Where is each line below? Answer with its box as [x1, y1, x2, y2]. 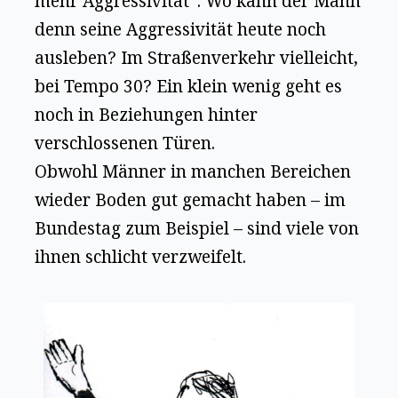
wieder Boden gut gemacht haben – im [35, 187, 346, 211]
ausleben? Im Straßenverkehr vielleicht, [35, 45, 359, 69]
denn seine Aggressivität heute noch [35, 17, 327, 41]
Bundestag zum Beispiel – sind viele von [35, 216, 360, 240]
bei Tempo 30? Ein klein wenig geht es [35, 74, 343, 98]
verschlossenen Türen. [35, 131, 216, 155]
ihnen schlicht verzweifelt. [35, 244, 247, 268]
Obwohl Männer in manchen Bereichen [35, 159, 352, 183]
